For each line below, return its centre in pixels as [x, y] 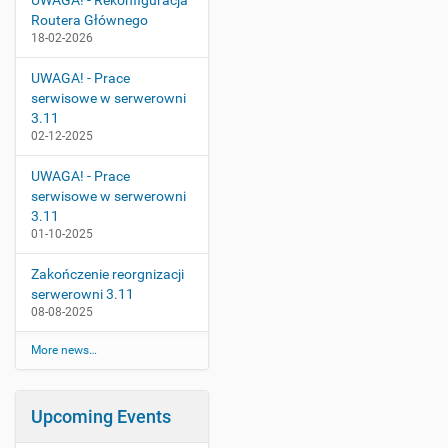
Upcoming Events [101, 416]
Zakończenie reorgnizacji [107, 274]
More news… [64, 350]
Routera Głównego [89, 20]
